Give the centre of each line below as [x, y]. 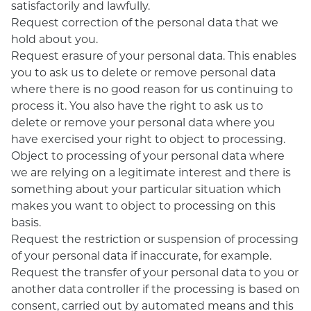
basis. [26, 222]
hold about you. [54, 39]
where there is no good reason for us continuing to [152, 89]
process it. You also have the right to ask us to [137, 105]
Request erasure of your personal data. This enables [154, 55]
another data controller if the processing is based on [155, 288]
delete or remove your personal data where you [143, 122]
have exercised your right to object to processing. [148, 138]
